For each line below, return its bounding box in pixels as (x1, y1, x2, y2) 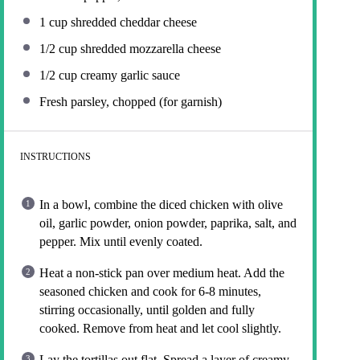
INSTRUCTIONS (20, 151, 91, 163)
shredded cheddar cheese (67, 15, 197, 30)
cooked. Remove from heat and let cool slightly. (39, 321, 281, 336)
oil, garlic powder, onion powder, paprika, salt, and (39, 216, 297, 231)
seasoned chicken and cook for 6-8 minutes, (39, 284, 261, 299)
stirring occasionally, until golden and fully (39, 303, 255, 317)
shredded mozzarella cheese (77, 42, 221, 56)
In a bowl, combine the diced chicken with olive (39, 198, 283, 212)
